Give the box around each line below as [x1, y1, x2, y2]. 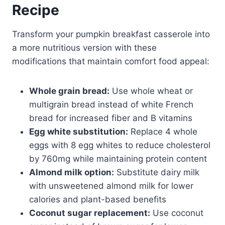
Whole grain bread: [29, 85, 109, 96]
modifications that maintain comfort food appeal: [12, 56, 209, 66]
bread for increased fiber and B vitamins [29, 113, 192, 123]
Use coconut [150, 207, 203, 218]
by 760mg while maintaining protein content [29, 153, 207, 164]
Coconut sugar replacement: [29, 207, 150, 218]
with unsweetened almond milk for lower [29, 180, 193, 191]
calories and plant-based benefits [29, 194, 166, 204]
